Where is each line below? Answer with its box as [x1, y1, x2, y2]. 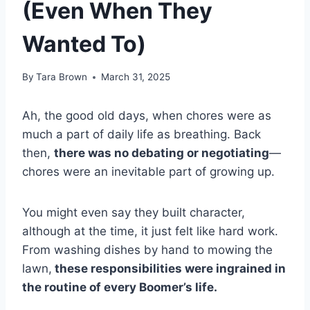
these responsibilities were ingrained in [52, 262, 286, 276]
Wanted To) [22, 30, 146, 57]
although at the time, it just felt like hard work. [22, 224, 278, 239]
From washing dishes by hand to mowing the [22, 243, 273, 257]
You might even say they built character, [22, 206, 245, 220]
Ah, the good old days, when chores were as [22, 109, 271, 123]
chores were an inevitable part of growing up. [22, 165, 275, 179]
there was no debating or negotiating [54, 146, 269, 161]
